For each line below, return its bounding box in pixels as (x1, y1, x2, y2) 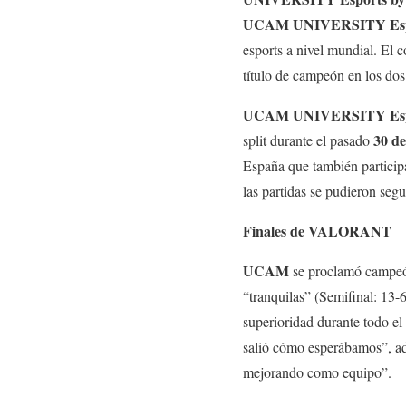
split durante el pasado (243, 130, 373, 150)
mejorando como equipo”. (243, 362, 391, 382)
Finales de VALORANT (243, 220, 391, 242)
